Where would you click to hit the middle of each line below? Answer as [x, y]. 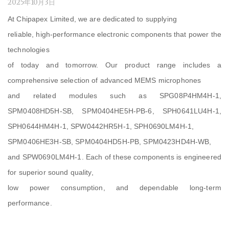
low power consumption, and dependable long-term [114, 187]
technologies [29, 49]
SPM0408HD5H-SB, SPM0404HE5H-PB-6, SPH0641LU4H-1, [114, 111]
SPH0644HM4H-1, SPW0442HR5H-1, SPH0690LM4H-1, [101, 126]
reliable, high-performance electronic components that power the [114, 34]
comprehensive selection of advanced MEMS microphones [105, 80]
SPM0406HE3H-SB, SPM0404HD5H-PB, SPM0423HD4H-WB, [110, 141]
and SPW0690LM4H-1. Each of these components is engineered [114, 157]
